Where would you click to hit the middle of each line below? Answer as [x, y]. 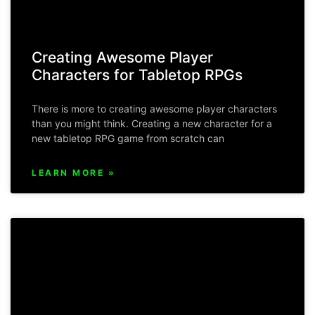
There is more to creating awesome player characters [154, 109]
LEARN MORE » [73, 173]
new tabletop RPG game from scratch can [128, 139]
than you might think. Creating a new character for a [152, 124]
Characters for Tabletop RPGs [137, 75]
